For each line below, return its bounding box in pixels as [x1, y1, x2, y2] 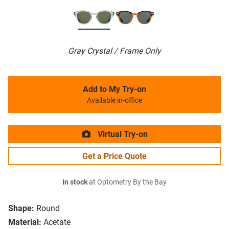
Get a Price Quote [82, 151, 147, 162]
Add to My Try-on [83, 84, 146, 95]
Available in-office [87, 96, 142, 105]
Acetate [43, 217, 71, 227]
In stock [62, 178, 87, 187]
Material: [8, 217, 41, 227]
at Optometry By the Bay [87, 178, 167, 187]
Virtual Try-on [96, 129, 148, 140]
